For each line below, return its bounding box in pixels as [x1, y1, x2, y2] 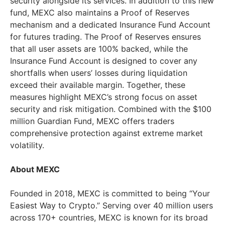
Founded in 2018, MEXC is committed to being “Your [10, 188, 210, 199]
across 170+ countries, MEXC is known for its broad [10, 212, 208, 223]
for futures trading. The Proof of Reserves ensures [10, 32, 201, 42]
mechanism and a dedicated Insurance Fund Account [10, 20, 210, 30]
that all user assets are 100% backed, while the [10, 44, 188, 54]
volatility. [10, 140, 44, 151]
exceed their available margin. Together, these [10, 80, 185, 90]
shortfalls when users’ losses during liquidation [10, 68, 187, 78]
